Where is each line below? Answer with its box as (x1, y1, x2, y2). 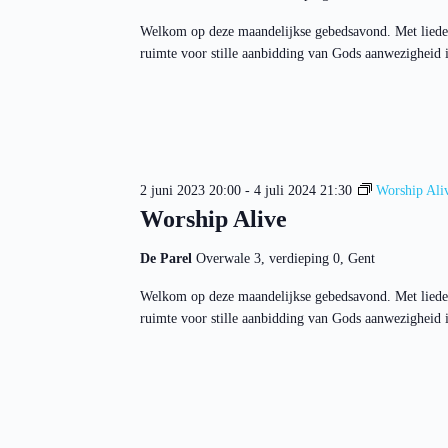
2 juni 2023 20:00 (139, 182, 241, 198)
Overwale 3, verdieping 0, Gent (195, 250, 375, 266)
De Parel (139, 250, 196, 266)
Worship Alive (139, 205, 287, 232)
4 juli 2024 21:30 (253, 182, 352, 198)
